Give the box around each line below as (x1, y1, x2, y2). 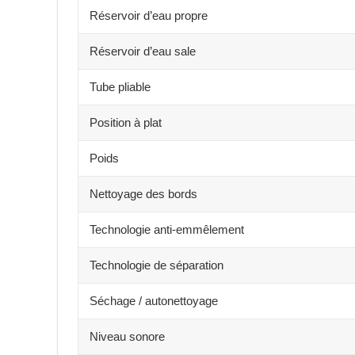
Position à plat (90, 115, 162, 129)
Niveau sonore (90, 329, 165, 343)
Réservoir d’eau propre (90, 8, 208, 22)
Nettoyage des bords (90, 186, 197, 200)
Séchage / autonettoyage (90, 293, 218, 307)
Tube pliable (90, 79, 151, 94)
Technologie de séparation (90, 258, 223, 272)
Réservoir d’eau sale (90, 44, 196, 58)
